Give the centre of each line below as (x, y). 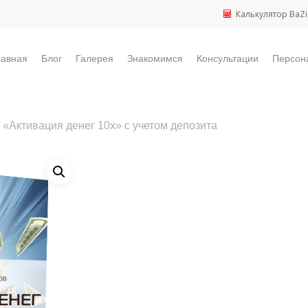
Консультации (228, 58)
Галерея (95, 58)
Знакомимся (155, 58)
